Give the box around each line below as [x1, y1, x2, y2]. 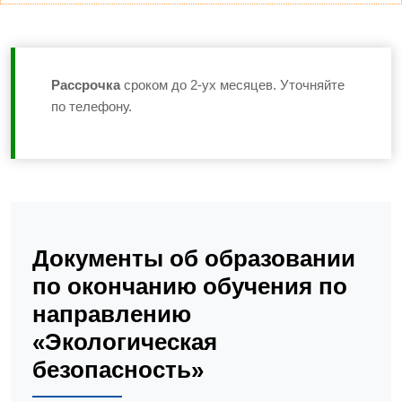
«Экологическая [32, 328, 217, 355]
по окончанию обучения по [32, 272, 347, 300]
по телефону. [51, 98, 132, 114]
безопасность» [32, 355, 204, 383]
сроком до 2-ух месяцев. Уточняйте [120, 76, 345, 92]
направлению [32, 300, 191, 328]
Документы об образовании [32, 244, 355, 272]
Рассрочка [51, 76, 120, 92]
